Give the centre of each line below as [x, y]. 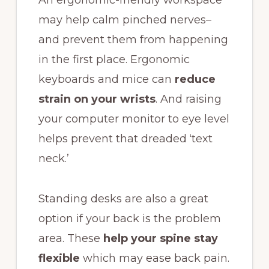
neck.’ [55, 158]
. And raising [188, 99]
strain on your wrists [97, 99]
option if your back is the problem [129, 218]
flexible [59, 258]
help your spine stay [160, 238]
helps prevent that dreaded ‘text [125, 138]
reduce [195, 79]
